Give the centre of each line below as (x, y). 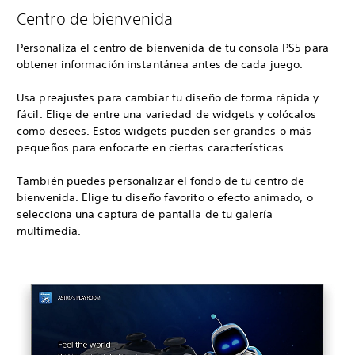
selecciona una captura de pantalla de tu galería (145, 214)
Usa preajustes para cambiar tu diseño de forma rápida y (168, 97)
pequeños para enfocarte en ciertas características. (152, 147)
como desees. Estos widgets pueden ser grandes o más (164, 130)
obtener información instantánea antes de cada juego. (162, 64)
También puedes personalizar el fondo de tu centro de (161, 180)
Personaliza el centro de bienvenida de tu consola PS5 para (173, 47)
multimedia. (49, 230)
